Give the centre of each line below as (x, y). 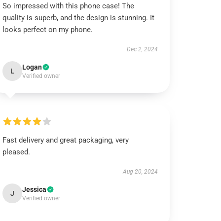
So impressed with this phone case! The (69, 6)
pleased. (17, 152)
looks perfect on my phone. (48, 30)
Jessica (35, 189)
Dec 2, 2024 (142, 49)
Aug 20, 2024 (140, 172)
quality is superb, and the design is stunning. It (79, 18)
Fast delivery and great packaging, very (66, 140)
